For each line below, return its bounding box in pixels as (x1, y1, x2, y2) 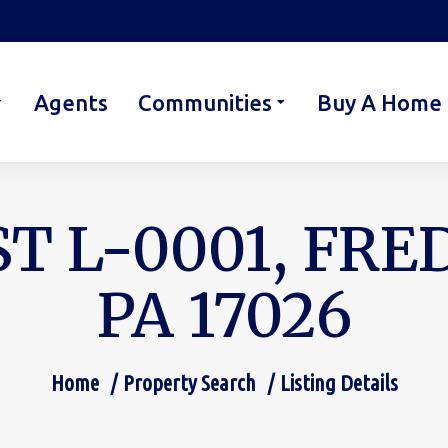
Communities (138, 89, 272, 115)
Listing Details (279, 370, 398, 396)
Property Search (122, 370, 256, 396)
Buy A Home (317, 89, 442, 115)
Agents (34, 89, 108, 115)
